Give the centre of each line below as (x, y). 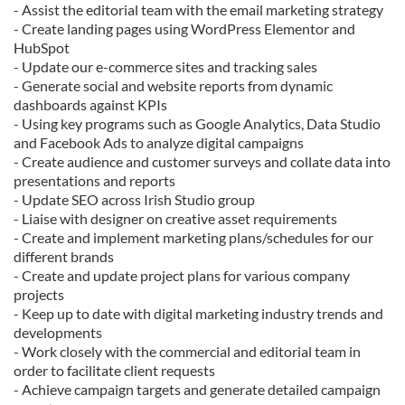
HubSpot (42, 48)
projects (39, 295)
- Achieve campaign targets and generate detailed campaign (197, 390)
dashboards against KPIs (90, 105)
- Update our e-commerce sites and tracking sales (165, 67)
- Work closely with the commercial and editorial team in (187, 352)
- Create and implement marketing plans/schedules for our (193, 238)
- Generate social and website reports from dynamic (173, 86)
